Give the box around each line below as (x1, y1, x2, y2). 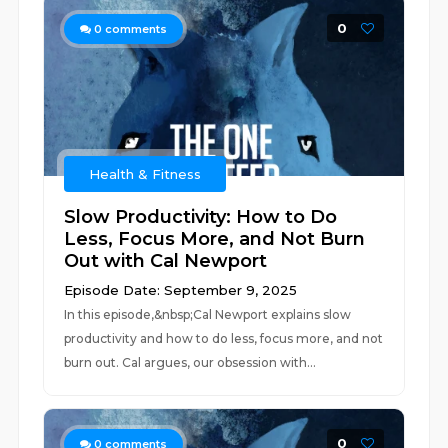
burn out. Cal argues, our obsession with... (64, 355, 317, 370)
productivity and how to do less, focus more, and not (64, 331, 384, 346)
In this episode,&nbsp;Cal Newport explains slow (64, 307, 352, 322)
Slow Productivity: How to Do (64, 206, 338, 228)
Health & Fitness (89, 166, 202, 182)
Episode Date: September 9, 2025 (64, 282, 298, 298)
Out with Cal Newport (64, 250, 268, 272)
